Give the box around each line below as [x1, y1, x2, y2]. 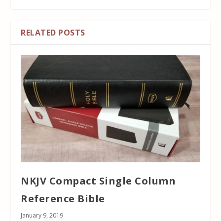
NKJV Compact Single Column [21, 174, 176, 188]
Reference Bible [21, 192, 105, 206]
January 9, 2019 [21, 211, 64, 220]
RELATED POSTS [21, 27, 85, 38]
